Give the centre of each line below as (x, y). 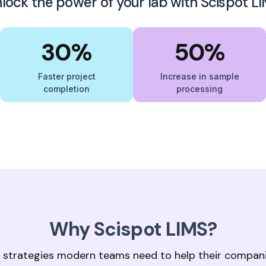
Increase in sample (199, 76)
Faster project (66, 76)
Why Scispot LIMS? (133, 229)
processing (199, 89)
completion (66, 89)
